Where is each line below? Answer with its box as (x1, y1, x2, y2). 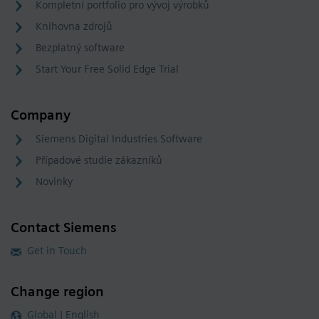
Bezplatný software (36, 41, 125, 55)
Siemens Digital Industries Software (36, 132, 202, 146)
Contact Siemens (11, 219, 117, 236)
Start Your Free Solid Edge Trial (36, 63, 179, 76)
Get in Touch (27, 244, 87, 258)
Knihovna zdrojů (36, 20, 113, 33)
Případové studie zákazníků (36, 154, 162, 167)
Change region (11, 283, 104, 300)
